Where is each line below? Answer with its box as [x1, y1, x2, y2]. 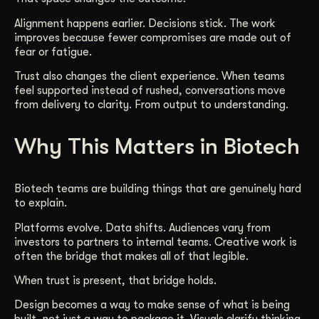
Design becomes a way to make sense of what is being [14, 298, 290, 312]
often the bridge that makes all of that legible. [14, 249, 249, 263]
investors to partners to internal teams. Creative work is [14, 235, 297, 249]
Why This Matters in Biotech [14, 133, 300, 160]
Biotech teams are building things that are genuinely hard [14, 182, 301, 196]
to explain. [14, 197, 67, 210]
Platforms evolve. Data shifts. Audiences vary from [14, 221, 271, 234]
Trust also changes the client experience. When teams [14, 70, 285, 83]
